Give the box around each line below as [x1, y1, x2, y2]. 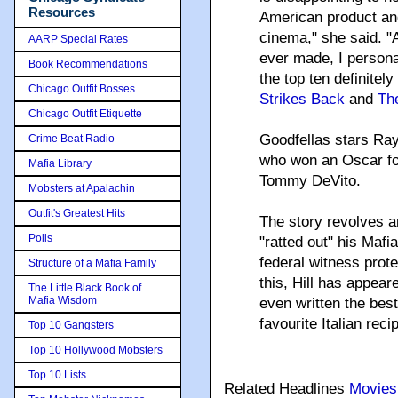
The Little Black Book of [28, 281, 141, 294]
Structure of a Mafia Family [28, 256, 156, 269]
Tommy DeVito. [259, 172, 361, 189]
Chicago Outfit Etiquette [28, 107, 142, 120]
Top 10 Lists [28, 368, 86, 381]
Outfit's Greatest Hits [28, 206, 125, 219]
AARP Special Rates [28, 32, 128, 45]
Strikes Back [259, 91, 345, 107]
